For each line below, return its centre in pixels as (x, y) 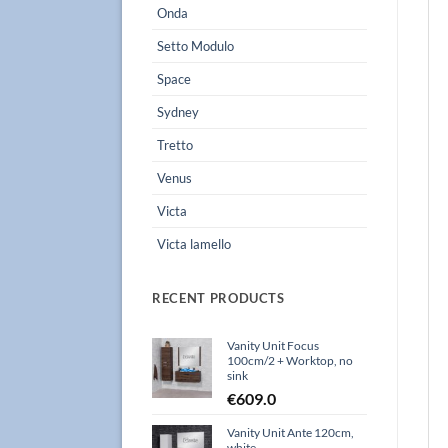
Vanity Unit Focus (273, 345)
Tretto (175, 144)
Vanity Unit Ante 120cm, (290, 432)
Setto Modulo (195, 45)
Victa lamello (194, 243)
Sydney (178, 111)
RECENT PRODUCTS (218, 297)
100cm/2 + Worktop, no (290, 360)
